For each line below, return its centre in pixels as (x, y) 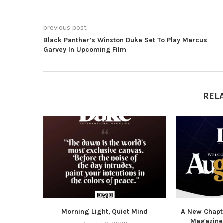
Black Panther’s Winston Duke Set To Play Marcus (125, 40)
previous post (65, 28)
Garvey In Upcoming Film (85, 50)
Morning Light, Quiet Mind (105, 212)
